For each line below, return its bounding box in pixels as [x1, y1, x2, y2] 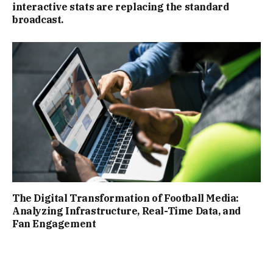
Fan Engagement [12, 217, 96, 230]
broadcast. [12, 13, 63, 26]
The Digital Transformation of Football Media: [12, 191, 239, 204]
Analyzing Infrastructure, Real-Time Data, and [12, 204, 241, 217]
